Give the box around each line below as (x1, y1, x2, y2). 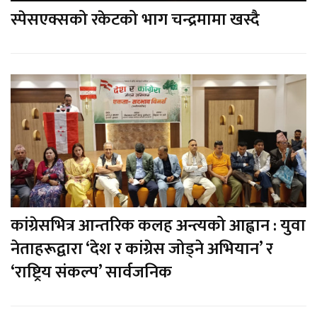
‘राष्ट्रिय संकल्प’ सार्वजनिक (11, 258, 172, 287)
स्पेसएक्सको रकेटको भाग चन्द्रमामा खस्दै (11, 6, 260, 35)
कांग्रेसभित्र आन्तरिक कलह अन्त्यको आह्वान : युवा (11, 211, 306, 240)
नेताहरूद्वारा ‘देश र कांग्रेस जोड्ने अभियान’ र (11, 234, 273, 263)
